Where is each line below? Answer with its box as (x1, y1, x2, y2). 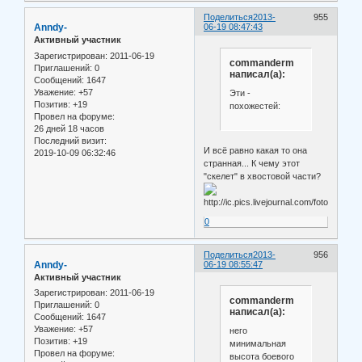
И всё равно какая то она (204, 145, 308, 155)
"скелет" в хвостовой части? (204, 170, 322, 181)
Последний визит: (34, 135, 107, 145)
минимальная (229, 339, 286, 349)
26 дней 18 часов (34, 123, 104, 133)
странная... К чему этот (204, 158, 301, 168)
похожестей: (229, 101, 280, 112)
